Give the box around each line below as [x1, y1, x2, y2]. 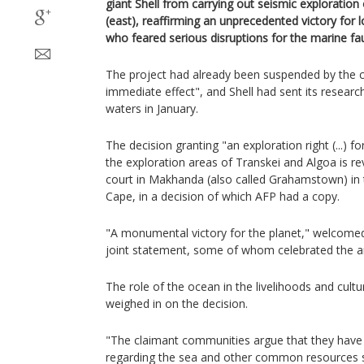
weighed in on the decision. [106, 296, 248, 311]
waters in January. [106, 101, 198, 116]
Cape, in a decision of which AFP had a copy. [106, 188, 340, 204]
